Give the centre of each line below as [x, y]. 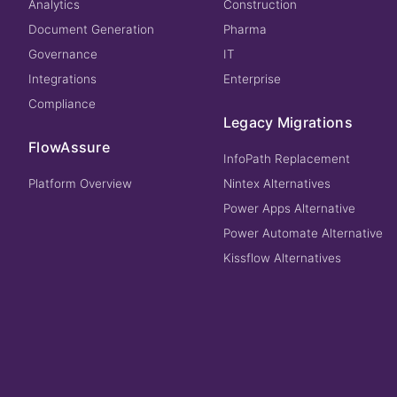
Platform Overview [80, 183]
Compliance [62, 104]
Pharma [245, 29]
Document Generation [91, 29]
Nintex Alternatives [276, 183]
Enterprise [252, 79]
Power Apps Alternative [289, 208]
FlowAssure [69, 147]
